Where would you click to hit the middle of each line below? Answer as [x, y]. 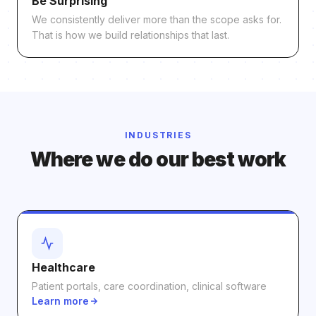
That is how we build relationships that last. [130, 35]
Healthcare [63, 267]
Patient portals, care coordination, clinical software [149, 286]
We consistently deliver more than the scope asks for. [157, 19]
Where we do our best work [158, 159]
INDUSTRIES [158, 135]
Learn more [60, 301]
